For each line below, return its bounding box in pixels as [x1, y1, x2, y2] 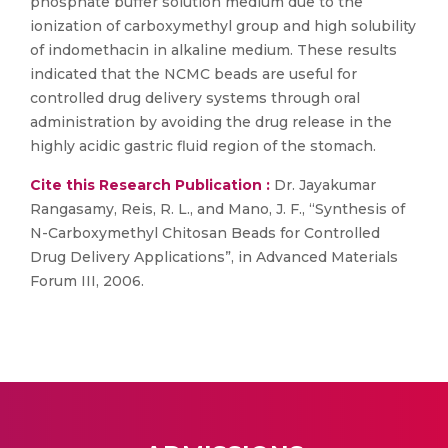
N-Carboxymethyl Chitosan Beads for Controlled [30, 224, 380, 242]
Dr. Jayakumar [270, 176, 376, 194]
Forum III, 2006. [30, 272, 144, 290]
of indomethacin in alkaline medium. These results [30, 41, 397, 59]
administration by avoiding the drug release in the [30, 113, 392, 131]
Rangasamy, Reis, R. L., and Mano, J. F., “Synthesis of [30, 200, 405, 218]
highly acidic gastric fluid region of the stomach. [30, 137, 376, 155]
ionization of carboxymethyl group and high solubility [30, 17, 416, 35]
